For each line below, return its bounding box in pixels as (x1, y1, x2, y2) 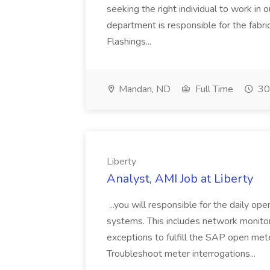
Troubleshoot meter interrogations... (107, 247, 258, 260)
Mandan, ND (116, 83, 171, 96)
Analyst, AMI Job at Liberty (107, 171, 253, 187)
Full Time (193, 83, 233, 96)
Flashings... (107, 35, 154, 48)
